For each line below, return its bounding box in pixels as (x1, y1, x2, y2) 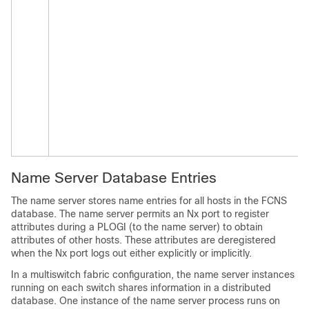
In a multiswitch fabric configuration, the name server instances (11, 269, 295, 280)
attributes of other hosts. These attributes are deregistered (11, 235, 276, 246)
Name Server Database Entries (11, 170, 217, 186)
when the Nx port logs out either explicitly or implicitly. (11, 248, 252, 259)
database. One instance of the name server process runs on (11, 295, 280, 306)
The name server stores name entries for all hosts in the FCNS (11, 195, 287, 206)
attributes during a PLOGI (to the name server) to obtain (11, 221, 263, 232)
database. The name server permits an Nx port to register (11, 208, 269, 219)
